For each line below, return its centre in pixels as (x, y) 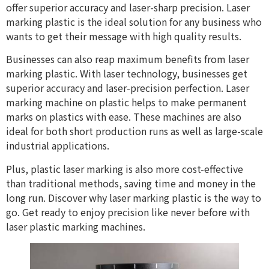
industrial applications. (59, 146)
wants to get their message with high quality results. (125, 36)
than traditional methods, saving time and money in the (131, 183)
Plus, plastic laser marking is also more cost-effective (125, 168)
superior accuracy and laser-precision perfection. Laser (128, 88)
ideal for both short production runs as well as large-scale (134, 131)
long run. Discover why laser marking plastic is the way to (134, 197)
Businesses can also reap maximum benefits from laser (128, 59)
